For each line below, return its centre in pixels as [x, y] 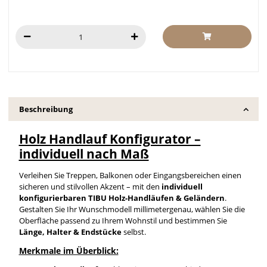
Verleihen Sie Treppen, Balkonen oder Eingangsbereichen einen [130, 175]
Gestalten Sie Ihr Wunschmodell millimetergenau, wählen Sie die [132, 209]
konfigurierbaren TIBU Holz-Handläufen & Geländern [122, 198]
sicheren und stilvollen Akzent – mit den [90, 186]
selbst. [134, 232]
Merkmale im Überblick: [69, 250]
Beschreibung [46, 109]
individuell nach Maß [84, 153]
